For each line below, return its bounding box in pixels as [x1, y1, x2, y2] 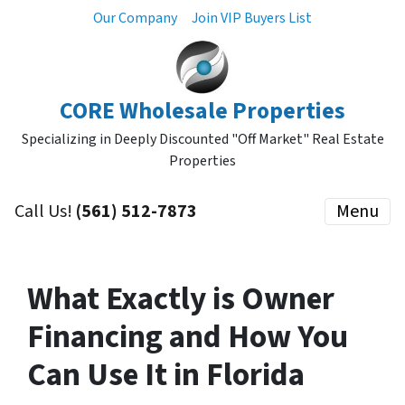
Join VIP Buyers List [192, 8, 312, 28]
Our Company [93, 8, 177, 28]
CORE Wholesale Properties [60, 95, 345, 127]
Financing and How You [27, 315, 348, 360]
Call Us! [14, 199, 76, 224]
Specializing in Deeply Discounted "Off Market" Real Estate [21, 129, 384, 149]
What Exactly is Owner [27, 277, 334, 322]
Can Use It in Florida [27, 353, 305, 398]
